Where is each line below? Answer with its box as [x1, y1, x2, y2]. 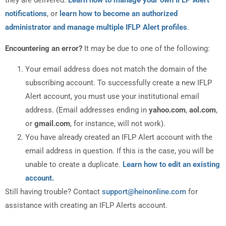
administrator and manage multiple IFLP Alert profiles [5, 23, 187, 32]
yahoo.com [149, 105, 186, 115]
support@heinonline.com [102, 187, 186, 196]
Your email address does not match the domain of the [25, 64, 207, 74]
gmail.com [34, 119, 70, 128]
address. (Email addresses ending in [25, 105, 149, 115]
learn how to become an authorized [60, 9, 178, 19]
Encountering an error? [5, 43, 82, 53]
